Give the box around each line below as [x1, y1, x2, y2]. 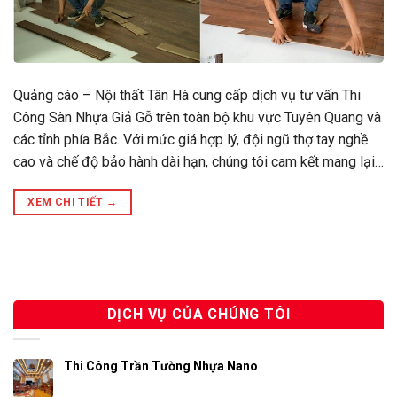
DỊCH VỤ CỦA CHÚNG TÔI [106, 305, 291, 323]
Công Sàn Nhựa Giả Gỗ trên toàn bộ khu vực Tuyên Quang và [13, 108, 381, 126]
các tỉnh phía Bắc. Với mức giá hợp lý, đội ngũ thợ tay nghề [13, 130, 368, 148]
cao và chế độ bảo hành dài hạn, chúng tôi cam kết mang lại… [13, 152, 384, 170]
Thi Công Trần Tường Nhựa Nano [64, 359, 258, 374]
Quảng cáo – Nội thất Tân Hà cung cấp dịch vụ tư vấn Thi [13, 86, 361, 104]
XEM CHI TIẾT [27, 195, 107, 208]
